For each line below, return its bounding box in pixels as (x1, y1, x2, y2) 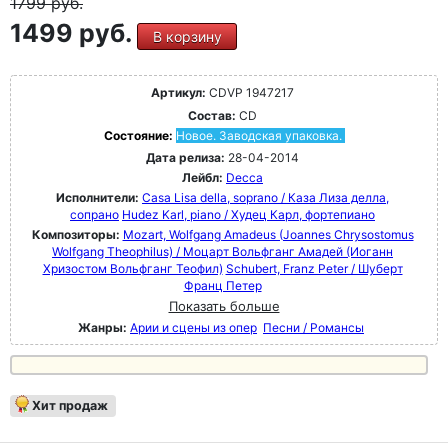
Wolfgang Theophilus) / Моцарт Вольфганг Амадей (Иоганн (52, 244, 393, 260)
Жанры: (78, 320, 127, 336)
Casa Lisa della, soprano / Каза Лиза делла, (142, 190, 389, 206)
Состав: (188, 108, 236, 124)
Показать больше (168, 298, 280, 315)
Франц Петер (183, 278, 262, 294)
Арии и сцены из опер (130, 320, 257, 336)
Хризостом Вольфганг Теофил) (42, 261, 223, 277)
